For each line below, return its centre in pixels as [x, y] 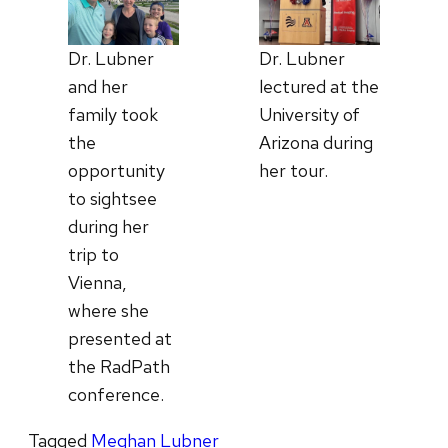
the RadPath [119, 367]
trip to [93, 255]
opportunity [116, 171]
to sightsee [112, 199]
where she [108, 311]
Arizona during [316, 142]
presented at [120, 339]
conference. [116, 395]
